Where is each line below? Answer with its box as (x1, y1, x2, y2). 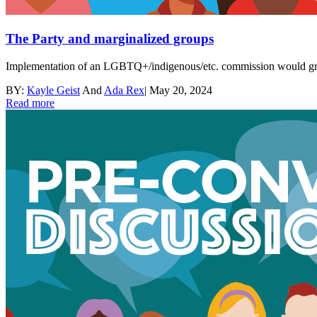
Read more (6, 96, 54, 109)
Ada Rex (104, 83, 144, 96)
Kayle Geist (27, 83, 80, 96)
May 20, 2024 (149, 83, 212, 96)
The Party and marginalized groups (6, 30, 214, 46)
